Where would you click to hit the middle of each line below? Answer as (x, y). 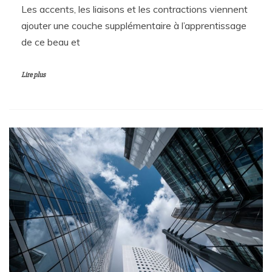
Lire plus (33, 75)
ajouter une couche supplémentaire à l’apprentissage (134, 25)
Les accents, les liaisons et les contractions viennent (134, 9)
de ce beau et (51, 42)
